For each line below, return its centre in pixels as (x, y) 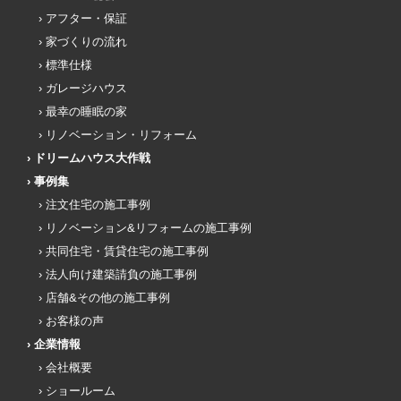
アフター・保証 (86, 18)
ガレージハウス (86, 88)
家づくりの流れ (86, 41)
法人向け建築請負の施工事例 (121, 274)
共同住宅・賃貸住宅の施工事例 (127, 251)
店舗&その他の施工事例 (108, 297)
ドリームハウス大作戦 (92, 158)
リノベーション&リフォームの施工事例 (149, 227)
